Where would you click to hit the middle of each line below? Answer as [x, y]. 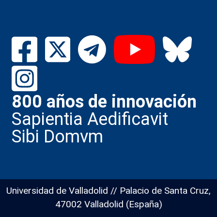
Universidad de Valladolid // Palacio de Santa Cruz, [108, 190]
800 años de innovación [104, 101]
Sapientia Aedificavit [90, 119]
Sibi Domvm [57, 136]
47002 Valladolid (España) [108, 204]
